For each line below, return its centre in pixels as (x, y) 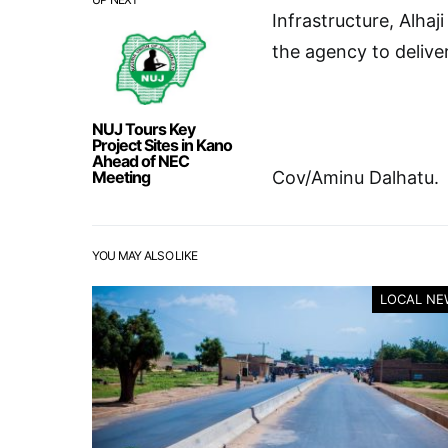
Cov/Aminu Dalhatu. (355, 177)
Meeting (121, 177)
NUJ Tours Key (143, 129)
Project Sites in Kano (162, 145)
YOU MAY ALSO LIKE (145, 255)
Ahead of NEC (140, 161)
